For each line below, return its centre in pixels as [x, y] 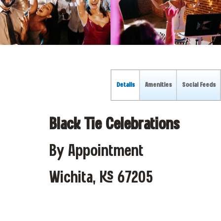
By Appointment [96, 151]
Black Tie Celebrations [114, 125]
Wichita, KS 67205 [101, 178]
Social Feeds [199, 85]
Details [125, 85]
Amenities [158, 85]
